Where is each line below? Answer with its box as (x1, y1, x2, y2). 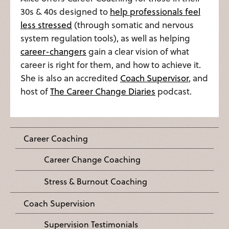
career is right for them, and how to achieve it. (20, 58, 201, 71)
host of (20, 84, 50, 98)
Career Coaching (24, 132, 88, 144)
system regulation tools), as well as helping (20, 31, 190, 44)
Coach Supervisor (120, 71, 189, 84)
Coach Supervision (24, 197, 95, 209)
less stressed (20, 18, 72, 31)
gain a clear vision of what (86, 44, 189, 58)
